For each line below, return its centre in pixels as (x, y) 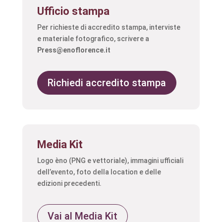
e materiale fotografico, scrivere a (93, 39)
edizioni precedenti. (69, 183)
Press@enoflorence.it (74, 50)
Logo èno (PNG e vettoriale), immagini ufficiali (110, 161)
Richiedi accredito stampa (107, 83)
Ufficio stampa (73, 11)
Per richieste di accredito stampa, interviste (109, 27)
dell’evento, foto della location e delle (99, 172)
